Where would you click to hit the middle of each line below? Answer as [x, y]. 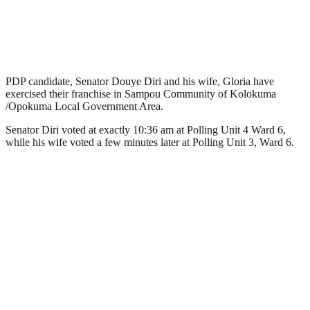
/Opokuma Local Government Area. [84, 106]
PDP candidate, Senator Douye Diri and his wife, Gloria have [140, 81]
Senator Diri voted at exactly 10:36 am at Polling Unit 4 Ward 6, [146, 129]
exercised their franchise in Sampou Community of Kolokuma [141, 93]
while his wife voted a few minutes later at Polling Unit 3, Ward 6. [150, 142]
